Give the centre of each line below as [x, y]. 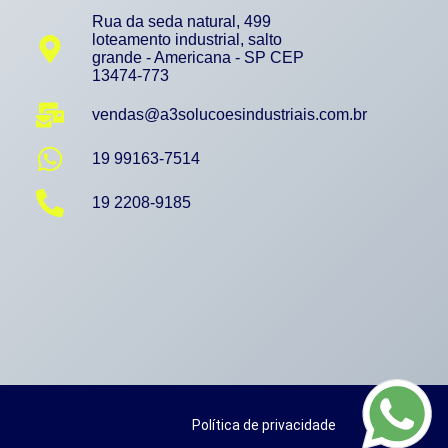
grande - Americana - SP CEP [198, 58]
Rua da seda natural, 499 [181, 22]
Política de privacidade [263, 425]
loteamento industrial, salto [187, 40]
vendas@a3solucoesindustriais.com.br [229, 115]
